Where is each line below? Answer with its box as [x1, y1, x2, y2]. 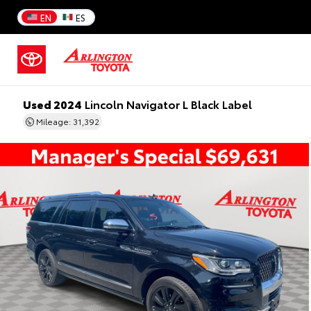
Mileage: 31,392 [33, 115, 99, 128]
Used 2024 [22, 96, 82, 112]
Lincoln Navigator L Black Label [81, 96, 252, 112]
